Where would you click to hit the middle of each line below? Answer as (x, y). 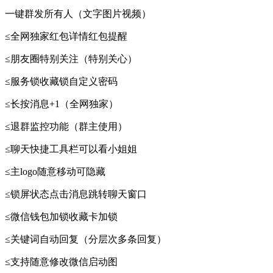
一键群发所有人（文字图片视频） (78, 14)
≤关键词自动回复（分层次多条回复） (86, 239)
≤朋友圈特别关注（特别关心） (71, 59)
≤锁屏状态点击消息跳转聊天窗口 (76, 194)
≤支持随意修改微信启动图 (61, 262)
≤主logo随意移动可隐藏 (55, 172)
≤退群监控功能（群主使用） (66, 127)
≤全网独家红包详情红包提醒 (66, 37)
